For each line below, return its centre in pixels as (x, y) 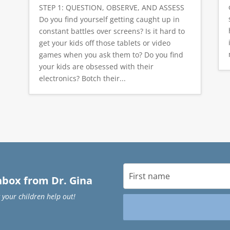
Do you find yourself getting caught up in (109, 20)
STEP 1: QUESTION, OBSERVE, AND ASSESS (111, 8)
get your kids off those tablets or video (104, 43)
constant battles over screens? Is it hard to (112, 31)
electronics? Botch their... (82, 79)
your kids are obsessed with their (96, 67)
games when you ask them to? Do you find (111, 55)
